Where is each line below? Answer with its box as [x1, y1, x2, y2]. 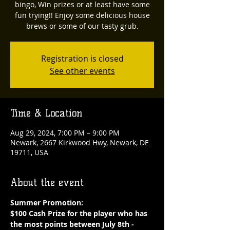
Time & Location [10, 107, 83, 119]
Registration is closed [41, 53, 124, 64]
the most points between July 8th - [10, 219, 136, 229]
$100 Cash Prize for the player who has [10, 208, 149, 218]
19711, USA [10, 147, 48, 157]
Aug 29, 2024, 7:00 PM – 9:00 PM [10, 128, 120, 138]
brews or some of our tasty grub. [26, 21, 139, 31]
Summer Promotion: [10, 198, 85, 207]
